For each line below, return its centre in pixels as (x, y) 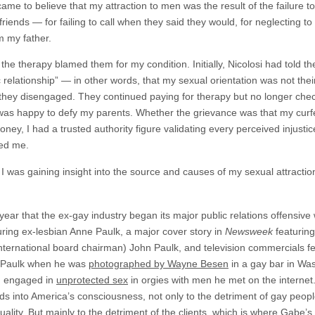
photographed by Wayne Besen (159, 263)
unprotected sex (92, 279)
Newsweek (249, 231)
